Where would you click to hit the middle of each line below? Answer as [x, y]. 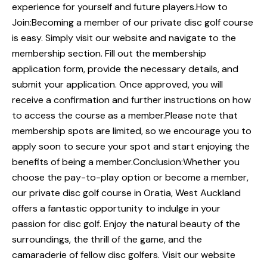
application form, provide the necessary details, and [125, 69]
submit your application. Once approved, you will [117, 84]
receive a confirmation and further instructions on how [131, 100]
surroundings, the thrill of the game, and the [107, 239]
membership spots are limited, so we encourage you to [132, 131]
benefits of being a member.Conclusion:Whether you [126, 162]
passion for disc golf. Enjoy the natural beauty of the [126, 223]
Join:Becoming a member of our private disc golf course [133, 22]
